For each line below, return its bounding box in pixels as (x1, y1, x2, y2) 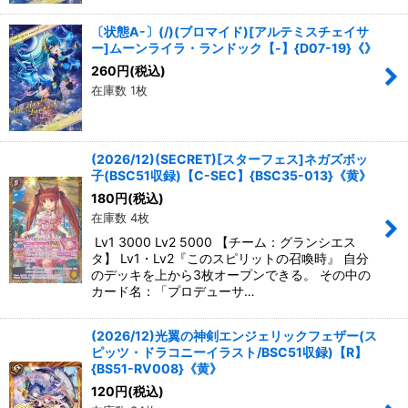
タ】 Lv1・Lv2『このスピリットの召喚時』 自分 (91, 250, 369, 266)
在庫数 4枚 (91, 209, 149, 225)
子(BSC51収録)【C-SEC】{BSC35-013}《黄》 (91, 167, 372, 183)
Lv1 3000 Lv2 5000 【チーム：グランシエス (91, 233, 356, 250)
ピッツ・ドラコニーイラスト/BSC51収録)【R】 (91, 343, 367, 360)
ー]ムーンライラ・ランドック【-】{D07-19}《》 (91, 39, 377, 56)
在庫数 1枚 (91, 82, 148, 97)
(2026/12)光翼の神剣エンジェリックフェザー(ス (91, 327, 377, 343)
